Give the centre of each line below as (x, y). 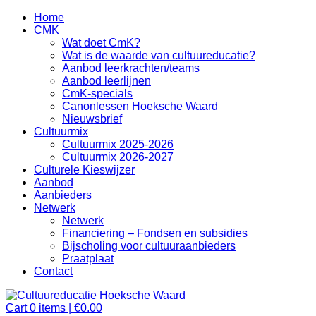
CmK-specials (97, 93)
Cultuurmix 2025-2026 (118, 144)
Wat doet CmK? (101, 43)
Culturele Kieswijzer (84, 170)
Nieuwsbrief (92, 119)
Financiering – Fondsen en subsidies (155, 233)
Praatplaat (88, 259)
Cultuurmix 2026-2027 (118, 157)
